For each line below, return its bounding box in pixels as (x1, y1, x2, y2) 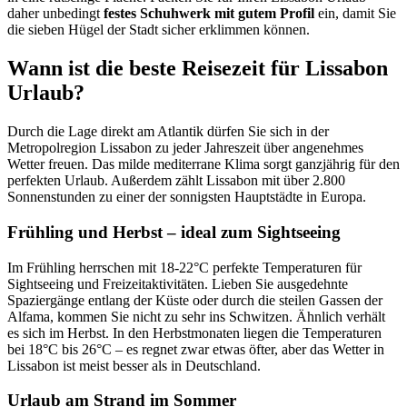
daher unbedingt (7, 5, 104, 22)
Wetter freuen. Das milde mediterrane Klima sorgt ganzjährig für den (7, 156, 400, 173)
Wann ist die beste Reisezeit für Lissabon (7, 56, 388, 81)
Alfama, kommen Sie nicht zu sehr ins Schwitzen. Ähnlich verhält (7, 308, 385, 324)
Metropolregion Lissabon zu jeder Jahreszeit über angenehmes (7, 140, 363, 156)
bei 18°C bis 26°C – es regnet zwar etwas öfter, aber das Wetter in (7, 341, 384, 357)
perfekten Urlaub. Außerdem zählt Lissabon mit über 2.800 (7, 173, 345, 189)
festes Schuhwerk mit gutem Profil (104, 5, 314, 22)
